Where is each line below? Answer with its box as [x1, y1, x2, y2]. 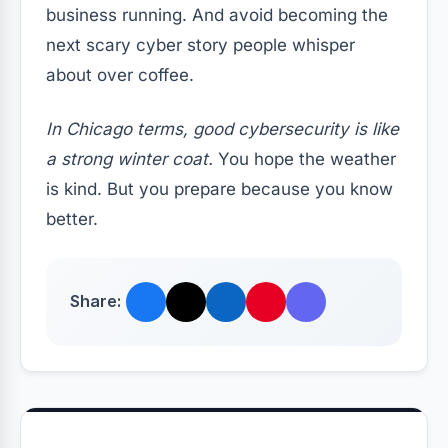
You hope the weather [213, 148, 396, 169]
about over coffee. [46, 64, 194, 85]
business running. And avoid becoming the [46, 4, 388, 25]
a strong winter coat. [46, 148, 213, 169]
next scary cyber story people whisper [46, 34, 355, 55]
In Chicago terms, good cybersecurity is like [46, 118, 399, 139]
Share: [70, 291, 121, 312]
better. [46, 208, 98, 229]
